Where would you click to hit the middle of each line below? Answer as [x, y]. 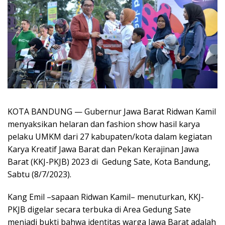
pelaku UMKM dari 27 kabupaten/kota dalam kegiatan [110, 136]
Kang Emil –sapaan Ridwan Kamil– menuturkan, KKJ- [106, 197]
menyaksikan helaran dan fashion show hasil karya [104, 124]
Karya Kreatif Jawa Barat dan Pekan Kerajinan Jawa [103, 149]
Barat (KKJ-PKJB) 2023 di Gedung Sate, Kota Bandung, [109, 161]
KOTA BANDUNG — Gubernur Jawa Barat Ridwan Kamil [112, 111]
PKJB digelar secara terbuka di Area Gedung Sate [99, 209]
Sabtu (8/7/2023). [39, 174]
